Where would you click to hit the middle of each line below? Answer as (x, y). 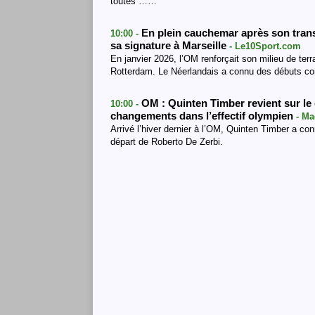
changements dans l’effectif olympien (203, 116)
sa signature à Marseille (170, 46)
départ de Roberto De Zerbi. (167, 142)
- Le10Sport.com (265, 46)
